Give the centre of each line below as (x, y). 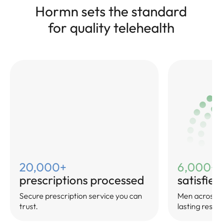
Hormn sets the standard (111, 11)
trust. (29, 206)
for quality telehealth (111, 28)
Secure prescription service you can (81, 196)
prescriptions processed (82, 180)
